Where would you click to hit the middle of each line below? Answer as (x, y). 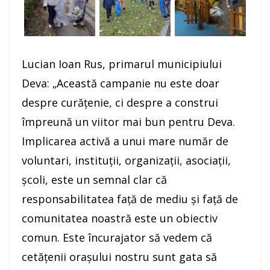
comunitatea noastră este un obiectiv (120, 218)
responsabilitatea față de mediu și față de (130, 199)
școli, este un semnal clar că (94, 180)
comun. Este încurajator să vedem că (117, 238)
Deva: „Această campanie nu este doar (121, 83)
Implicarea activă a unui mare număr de (125, 141)
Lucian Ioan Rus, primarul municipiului (122, 64)
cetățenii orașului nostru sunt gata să (119, 257)
